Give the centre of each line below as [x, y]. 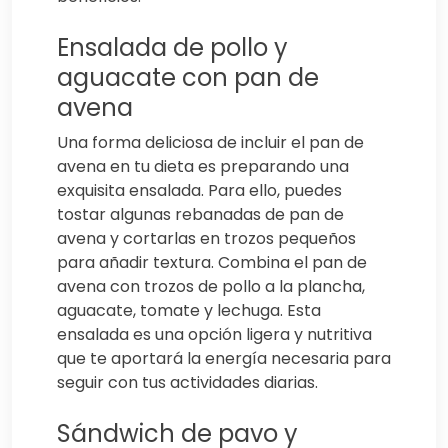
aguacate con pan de [188, 78]
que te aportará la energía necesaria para [224, 359]
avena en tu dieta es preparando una [203, 167]
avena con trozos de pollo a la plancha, [211, 287]
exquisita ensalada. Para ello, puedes [199, 191]
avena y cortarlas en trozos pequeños [206, 239]
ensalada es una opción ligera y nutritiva [214, 335]
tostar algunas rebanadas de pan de [200, 215]
